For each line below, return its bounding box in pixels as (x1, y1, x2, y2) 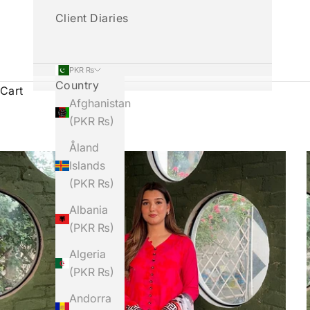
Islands (69, 158, 105, 172)
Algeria (69, 247, 106, 261)
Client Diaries (55, 11, 129, 25)
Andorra (69, 291, 111, 305)
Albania (69, 203, 108, 217)
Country (55, 78, 100, 92)
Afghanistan (69, 96, 131, 110)
